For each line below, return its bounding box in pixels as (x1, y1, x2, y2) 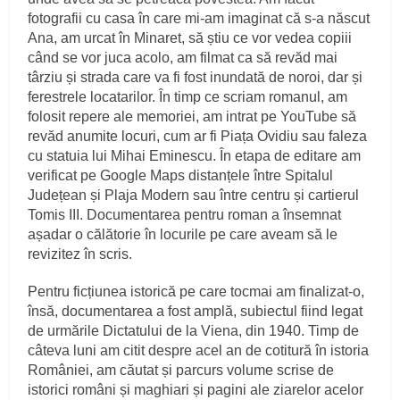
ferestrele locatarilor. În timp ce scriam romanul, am (28, 89, 348, 105)
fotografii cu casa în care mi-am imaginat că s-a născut (28, 11, 371, 27)
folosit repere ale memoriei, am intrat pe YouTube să (28, 109, 357, 125)
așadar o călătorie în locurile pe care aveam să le (28, 227, 338, 243)
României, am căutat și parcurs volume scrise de (28, 362, 335, 379)
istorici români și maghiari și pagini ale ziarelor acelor (28, 382, 364, 398)
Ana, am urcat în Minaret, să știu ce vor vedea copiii (28, 30, 353, 46)
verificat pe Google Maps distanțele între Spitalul (28, 168, 334, 184)
